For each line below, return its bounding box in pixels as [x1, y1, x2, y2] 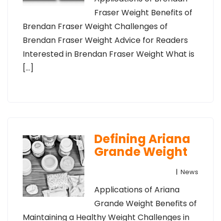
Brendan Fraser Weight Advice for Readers [23, 35, 188, 46]
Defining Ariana [94, 131, 190, 147]
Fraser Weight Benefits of [94, 7, 192, 18]
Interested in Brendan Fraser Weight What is [23, 48, 194, 60]
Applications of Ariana [94, 184, 180, 195]
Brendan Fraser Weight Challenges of [23, 21, 168, 32]
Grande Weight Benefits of [94, 198, 197, 209]
